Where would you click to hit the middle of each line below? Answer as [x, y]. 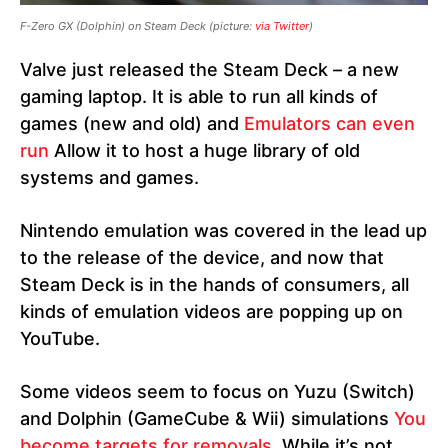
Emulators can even [329, 123]
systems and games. [109, 177]
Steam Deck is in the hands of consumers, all [214, 284]
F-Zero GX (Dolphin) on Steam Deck [114, 25]
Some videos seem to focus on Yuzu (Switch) [217, 391]
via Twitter [282, 25]
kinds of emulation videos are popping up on [211, 311]
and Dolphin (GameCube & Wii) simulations [207, 418]
